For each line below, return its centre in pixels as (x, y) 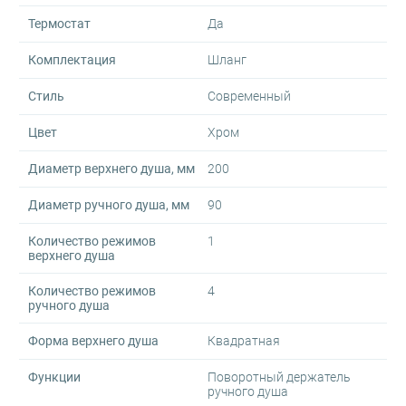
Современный (249, 96)
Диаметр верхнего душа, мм (111, 169)
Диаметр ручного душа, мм (109, 205)
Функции (54, 377)
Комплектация (72, 60)
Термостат (59, 24)
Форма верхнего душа (93, 341)
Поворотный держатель (279, 377)
